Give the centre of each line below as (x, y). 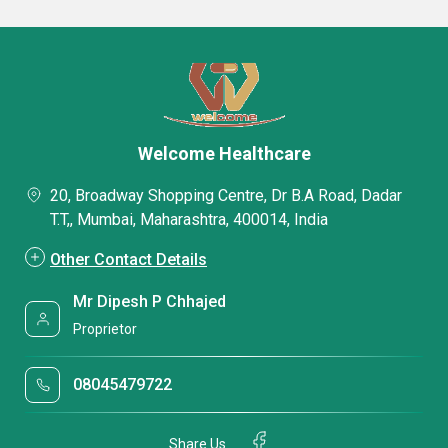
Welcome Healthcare (224, 154)
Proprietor (105, 329)
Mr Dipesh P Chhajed (150, 301)
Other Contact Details (128, 259)
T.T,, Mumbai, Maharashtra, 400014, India (189, 220)
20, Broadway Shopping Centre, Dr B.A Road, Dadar (226, 196)
